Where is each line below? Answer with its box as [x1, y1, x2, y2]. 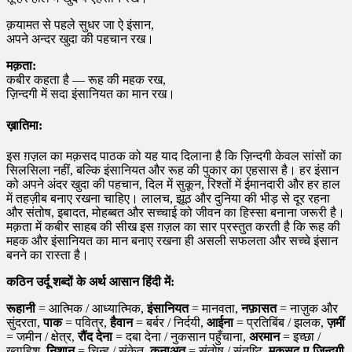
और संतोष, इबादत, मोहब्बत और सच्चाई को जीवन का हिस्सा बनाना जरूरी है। [6, 205, 345, 219]
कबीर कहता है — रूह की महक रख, [6, 73, 166, 87]
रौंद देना [78, 329, 112, 343]
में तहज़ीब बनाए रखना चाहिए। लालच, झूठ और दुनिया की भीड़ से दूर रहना [6, 191, 330, 205]
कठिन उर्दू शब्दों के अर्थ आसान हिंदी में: [6, 274, 174, 288]
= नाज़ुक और [277, 301, 338, 315]
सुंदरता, [6, 315, 43, 329]
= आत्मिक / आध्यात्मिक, [35, 301, 147, 315]
